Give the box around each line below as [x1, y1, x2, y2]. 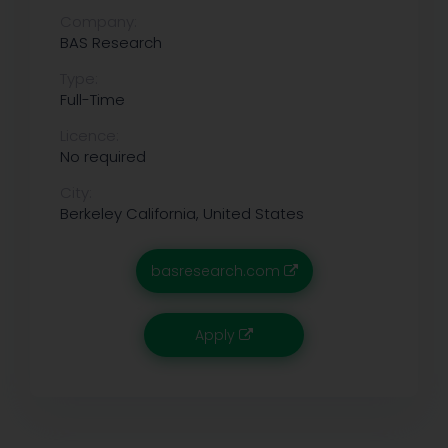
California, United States [122, 202, 304, 224]
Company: [60, 10, 137, 32]
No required [60, 145, 146, 167]
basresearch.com [150, 260, 284, 281]
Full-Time [60, 88, 125, 110]
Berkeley [60, 202, 122, 224]
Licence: [60, 124, 119, 146]
